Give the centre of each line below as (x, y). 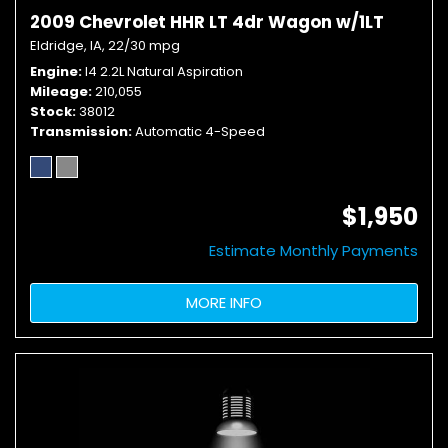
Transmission (79, 131)
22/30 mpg (144, 45)
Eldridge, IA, (67, 45)
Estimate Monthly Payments (313, 250)
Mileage (59, 91)
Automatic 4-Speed (200, 131)
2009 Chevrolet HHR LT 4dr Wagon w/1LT (207, 22)
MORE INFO (224, 302)
